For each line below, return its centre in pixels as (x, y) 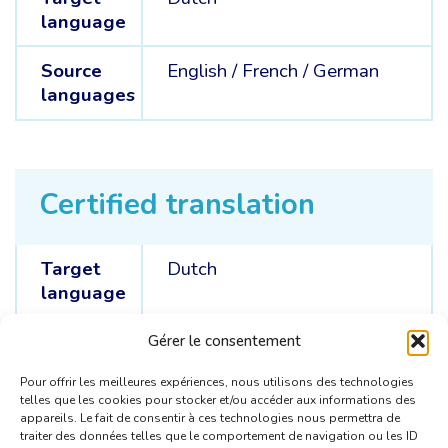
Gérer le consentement (224, 341)
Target (70, 268)
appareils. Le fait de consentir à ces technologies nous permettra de (210, 418)
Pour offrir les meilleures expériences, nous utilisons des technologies (217, 382)
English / (204, 71)
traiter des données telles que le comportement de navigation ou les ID (219, 436)
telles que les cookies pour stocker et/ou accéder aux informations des (218, 400)
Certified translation (177, 204)
